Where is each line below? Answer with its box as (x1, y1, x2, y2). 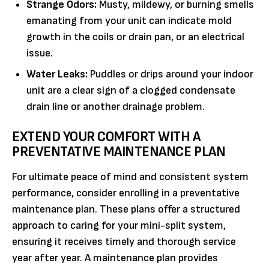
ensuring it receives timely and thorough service (12, 235, 236, 249)
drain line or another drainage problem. (26, 100, 205, 113)
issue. (26, 47, 53, 60)
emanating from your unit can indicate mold (26, 14, 232, 28)
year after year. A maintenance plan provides (12, 252, 218, 265)
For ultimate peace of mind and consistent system (12, 171, 249, 184)
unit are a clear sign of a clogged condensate (26, 84, 235, 97)
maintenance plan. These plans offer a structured (12, 203, 240, 216)
